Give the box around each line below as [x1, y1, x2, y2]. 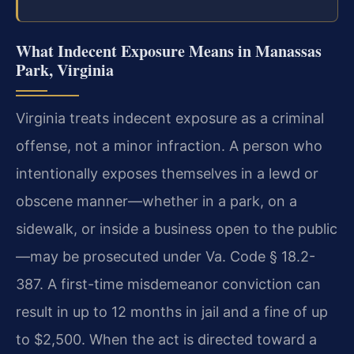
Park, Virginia [16, 58, 114, 81]
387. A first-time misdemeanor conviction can [16, 275, 321, 292]
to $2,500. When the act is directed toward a [16, 330, 317, 348]
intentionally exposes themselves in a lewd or [16, 164, 318, 182]
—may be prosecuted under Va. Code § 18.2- [16, 247, 315, 265]
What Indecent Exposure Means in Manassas [16, 39, 322, 62]
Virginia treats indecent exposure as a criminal [16, 109, 324, 126]
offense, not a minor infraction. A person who [16, 137, 322, 154]
